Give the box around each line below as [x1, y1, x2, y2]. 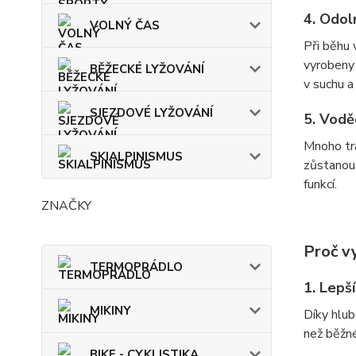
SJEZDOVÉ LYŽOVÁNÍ [90, 105, 213, 121]
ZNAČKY [41, 197, 91, 215]
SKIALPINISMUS [90, 149, 183, 164]
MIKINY [90, 303, 131, 319]
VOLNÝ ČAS [90, 17, 160, 33]
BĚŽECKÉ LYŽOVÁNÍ [90, 61, 204, 77]
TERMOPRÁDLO [90, 259, 183, 275]
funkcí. [303, 176, 337, 193]
